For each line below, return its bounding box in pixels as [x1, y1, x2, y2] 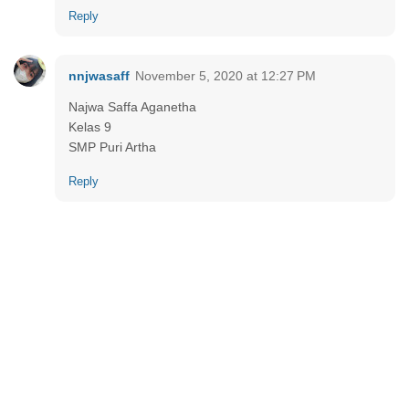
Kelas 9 [68, 120, 111, 135]
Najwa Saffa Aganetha [68, 100, 196, 115]
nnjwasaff [68, 68, 130, 84]
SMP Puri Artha [68, 140, 156, 155]
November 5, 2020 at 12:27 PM [135, 68, 316, 84]
